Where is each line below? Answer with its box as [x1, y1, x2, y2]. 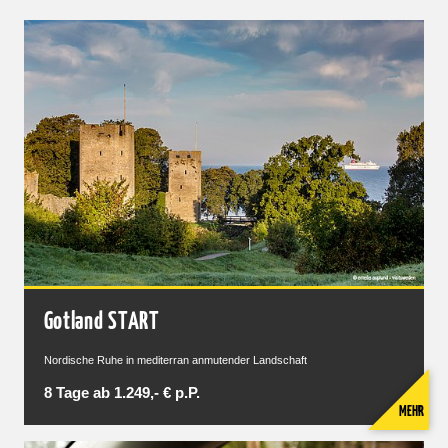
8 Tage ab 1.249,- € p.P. [43, 385, 200, 402]
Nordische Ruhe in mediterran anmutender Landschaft [43, 354, 307, 367]
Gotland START [43, 311, 160, 335]
